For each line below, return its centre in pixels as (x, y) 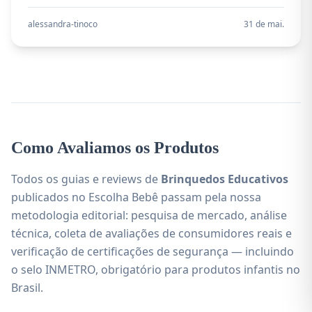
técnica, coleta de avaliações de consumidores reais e (151, 233)
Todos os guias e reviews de (86, 179)
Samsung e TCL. (65, 18)
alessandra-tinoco (63, 24)
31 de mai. (264, 24)
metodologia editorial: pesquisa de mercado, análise (149, 215)
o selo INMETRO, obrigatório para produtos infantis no (156, 270)
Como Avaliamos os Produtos (115, 148)
